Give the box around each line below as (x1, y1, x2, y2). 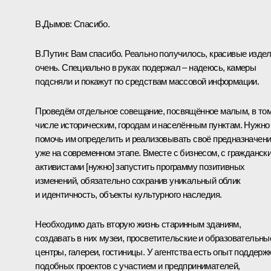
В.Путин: (35, 48, 69, 59)
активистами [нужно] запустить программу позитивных (35, 161, 245, 172)
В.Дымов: (35, 18, 72, 29)
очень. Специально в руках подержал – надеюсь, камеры (35, 62, 256, 73)
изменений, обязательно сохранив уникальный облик (35, 175, 241, 186)
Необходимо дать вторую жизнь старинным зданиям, (35, 218, 241, 229)
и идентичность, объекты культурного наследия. (35, 189, 222, 200)
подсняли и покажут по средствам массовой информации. (35, 76, 260, 87)
